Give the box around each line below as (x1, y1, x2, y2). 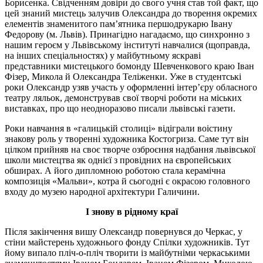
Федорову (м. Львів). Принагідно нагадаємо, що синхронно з (5, 29, 249, 39)
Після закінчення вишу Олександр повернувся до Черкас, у (5, 226, 242, 237)
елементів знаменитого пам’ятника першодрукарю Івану (5, 18, 232, 29)
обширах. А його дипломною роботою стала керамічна (5, 165, 225, 176)
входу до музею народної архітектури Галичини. (5, 186, 200, 197)
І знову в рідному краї (85, 206, 178, 217)
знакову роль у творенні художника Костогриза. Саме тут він (5, 133, 249, 144)
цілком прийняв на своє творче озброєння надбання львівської (5, 144, 255, 154)
